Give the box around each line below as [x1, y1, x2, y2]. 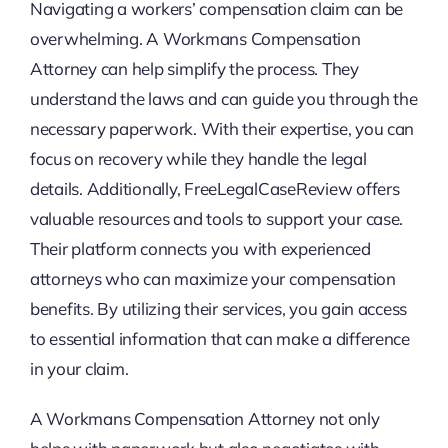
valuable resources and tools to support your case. [29, 208, 404, 230]
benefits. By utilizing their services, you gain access [29, 298, 408, 320]
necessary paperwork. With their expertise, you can [29, 118, 415, 140]
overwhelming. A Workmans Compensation [29, 28, 361, 50]
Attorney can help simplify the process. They [29, 58, 359, 80]
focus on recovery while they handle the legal [29, 148, 367, 170]
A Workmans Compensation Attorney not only [29, 408, 380, 430]
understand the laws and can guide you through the [29, 88, 418, 110]
